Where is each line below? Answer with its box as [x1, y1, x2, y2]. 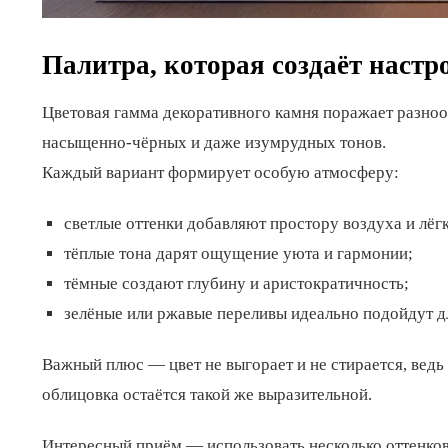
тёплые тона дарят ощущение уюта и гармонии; [64, 243, 414, 263]
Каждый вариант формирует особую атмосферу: [42, 162, 399, 182]
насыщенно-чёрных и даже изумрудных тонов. [42, 132, 386, 152]
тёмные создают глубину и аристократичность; [64, 273, 410, 293]
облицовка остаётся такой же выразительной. [42, 385, 372, 405]
